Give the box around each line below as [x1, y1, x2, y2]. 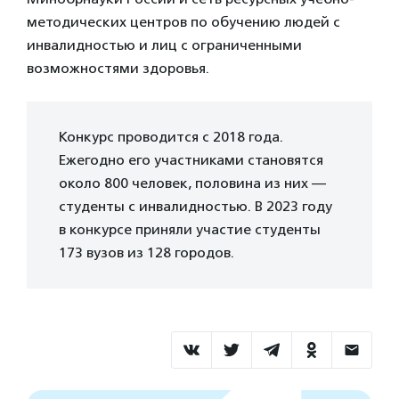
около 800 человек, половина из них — [59, 175, 326, 191]
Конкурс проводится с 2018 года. [59, 128, 283, 145]
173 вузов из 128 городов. [59, 244, 234, 261]
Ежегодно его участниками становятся [59, 151, 323, 168]
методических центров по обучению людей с [27, 13, 340, 30]
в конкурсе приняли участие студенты [59, 221, 321, 238]
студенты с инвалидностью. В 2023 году [59, 198, 332, 215]
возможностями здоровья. [27, 60, 209, 77]
